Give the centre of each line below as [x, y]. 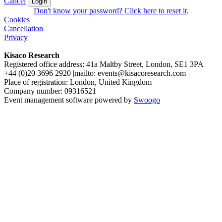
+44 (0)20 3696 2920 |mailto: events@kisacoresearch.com [95, 73]
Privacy [16, 37]
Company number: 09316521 [50, 91]
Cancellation [24, 28]
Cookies [17, 19]
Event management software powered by [69, 100]
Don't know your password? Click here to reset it [110, 10]
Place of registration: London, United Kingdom [78, 82]
